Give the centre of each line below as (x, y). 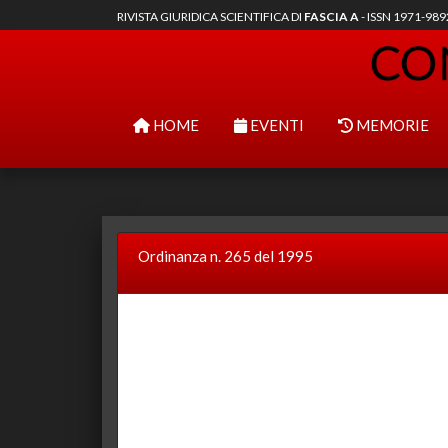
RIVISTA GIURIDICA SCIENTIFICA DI (210, 16)
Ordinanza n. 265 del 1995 (225, 256)
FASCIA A (331, 16)
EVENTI (275, 125)
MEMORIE (391, 125)
